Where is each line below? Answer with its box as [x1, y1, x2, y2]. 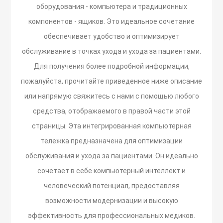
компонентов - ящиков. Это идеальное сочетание [28, 17, 195, 25]
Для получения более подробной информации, [33, 62, 190, 70]
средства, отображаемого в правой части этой [32, 107, 191, 115]
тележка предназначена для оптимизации [40, 137, 183, 145]
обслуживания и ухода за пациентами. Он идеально [25, 152, 198, 160]
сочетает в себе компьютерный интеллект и [37, 167, 186, 175]
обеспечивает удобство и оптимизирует [43, 32, 180, 40]
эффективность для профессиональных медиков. [28, 212, 195, 220]
